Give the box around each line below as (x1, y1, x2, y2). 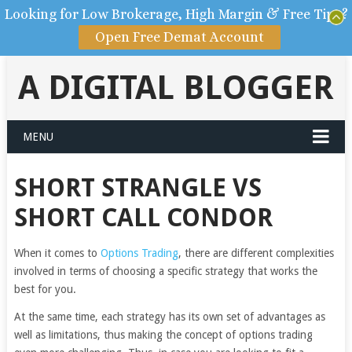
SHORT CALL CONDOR (13, 203, 273, 233)
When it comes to (13, 247, 101, 259)
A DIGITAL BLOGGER (17, 68, 334, 107)
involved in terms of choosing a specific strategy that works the (13, 265, 317, 277)
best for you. (13, 283, 76, 295)
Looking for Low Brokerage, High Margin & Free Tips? (4, 6, 348, 22)
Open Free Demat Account (95, 29, 264, 45)
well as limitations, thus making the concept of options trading (13, 328, 313, 341)
